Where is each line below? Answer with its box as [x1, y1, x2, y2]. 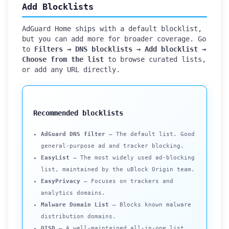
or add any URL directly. [22, 65, 120, 74]
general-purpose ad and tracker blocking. [41, 142, 184, 149]
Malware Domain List [41, 201, 109, 208]
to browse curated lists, [104, 55, 206, 63]
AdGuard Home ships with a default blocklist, [22, 24, 202, 33]
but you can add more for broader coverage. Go [22, 34, 206, 43]
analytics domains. [41, 189, 105, 196]
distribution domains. [41, 213, 116, 220]
